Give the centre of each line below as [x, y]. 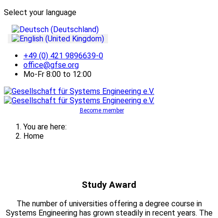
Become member [102, 110]
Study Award [109, 185]
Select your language [40, 12]
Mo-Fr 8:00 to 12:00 [57, 74]
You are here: [47, 127]
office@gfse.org [51, 65]
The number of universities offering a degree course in [109, 204]
